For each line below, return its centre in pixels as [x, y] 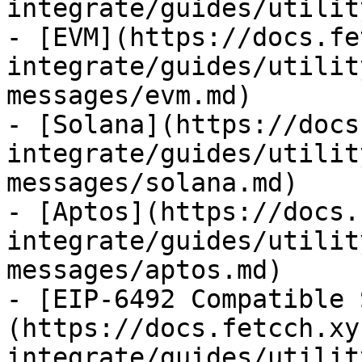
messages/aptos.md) [145, 270]
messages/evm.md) [129, 95]
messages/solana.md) [152, 183]
